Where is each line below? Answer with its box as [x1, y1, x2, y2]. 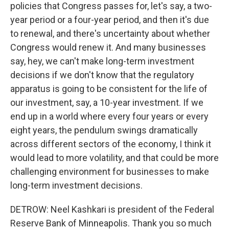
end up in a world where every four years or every [10, 111, 209, 122]
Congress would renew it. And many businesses [10, 42, 206, 53]
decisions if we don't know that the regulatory [10, 70, 194, 80]
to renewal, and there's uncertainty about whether [10, 28, 210, 39]
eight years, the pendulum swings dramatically [10, 125, 198, 135]
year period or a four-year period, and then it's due [10, 14, 209, 25]
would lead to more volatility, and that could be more [10, 152, 219, 163]
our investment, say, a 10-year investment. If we [10, 97, 203, 108]
